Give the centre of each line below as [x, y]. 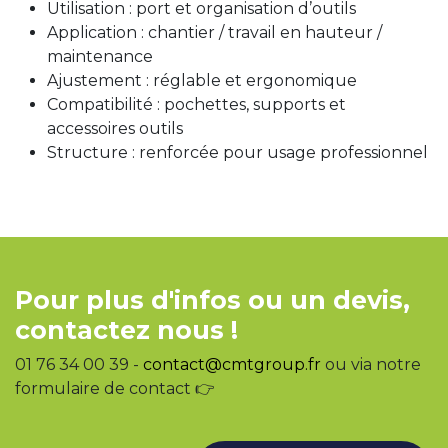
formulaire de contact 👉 [115, 389]
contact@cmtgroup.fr [232, 365]
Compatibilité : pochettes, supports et [196, 105]
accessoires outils [115, 129]
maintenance [100, 57]
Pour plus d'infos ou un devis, [212, 300]
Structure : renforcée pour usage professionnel [237, 153]
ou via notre [371, 365]
